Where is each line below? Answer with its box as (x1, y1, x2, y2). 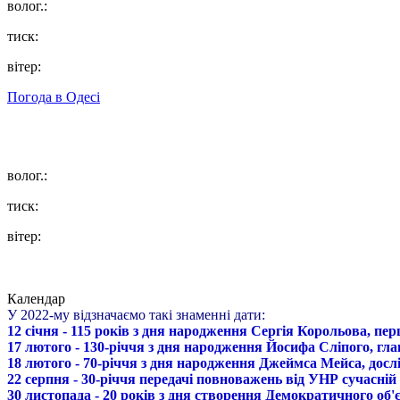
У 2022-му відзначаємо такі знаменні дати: (7, 307, 265, 322)
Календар (7, 291, 65, 306)
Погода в (7, 89, 66, 104)
